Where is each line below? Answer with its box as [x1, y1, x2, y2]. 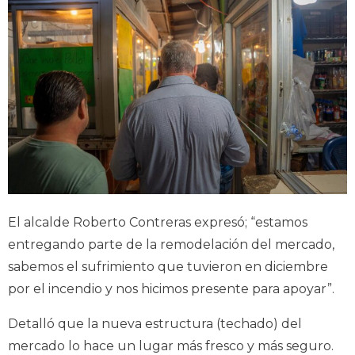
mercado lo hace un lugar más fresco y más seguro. [8, 338, 334, 353]
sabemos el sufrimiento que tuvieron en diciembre [8, 258, 328, 274]
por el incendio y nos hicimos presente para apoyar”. [8, 281, 334, 296]
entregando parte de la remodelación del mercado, [8, 236, 334, 252]
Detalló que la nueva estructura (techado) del [8, 315, 302, 331]
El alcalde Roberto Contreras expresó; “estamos [8, 214, 307, 230]
